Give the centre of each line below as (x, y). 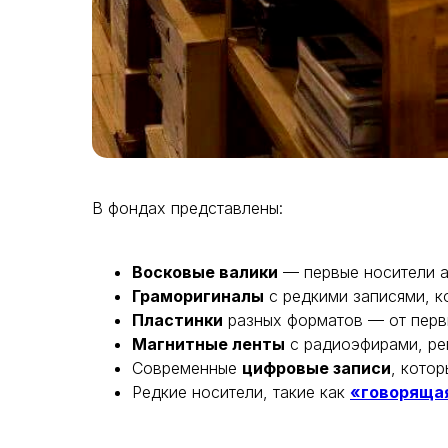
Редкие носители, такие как (241, 392)
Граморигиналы (198, 296)
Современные (187, 368)
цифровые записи (316, 368)
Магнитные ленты (208, 344)
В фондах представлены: (187, 208)
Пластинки (177, 320)
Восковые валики (205, 272)
